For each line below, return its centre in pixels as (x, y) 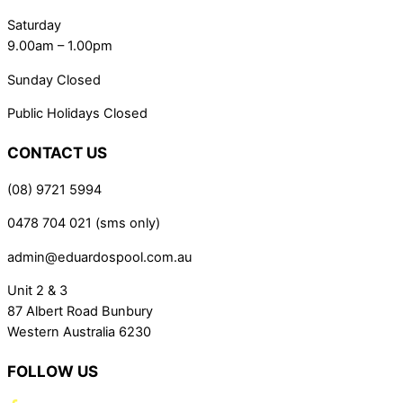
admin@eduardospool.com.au (99, 257)
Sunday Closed (54, 80)
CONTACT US (57, 152)
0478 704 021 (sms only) (84, 224)
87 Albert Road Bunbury (80, 312)
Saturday (34, 26)
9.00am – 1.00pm (60, 46)
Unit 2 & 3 (37, 291)
